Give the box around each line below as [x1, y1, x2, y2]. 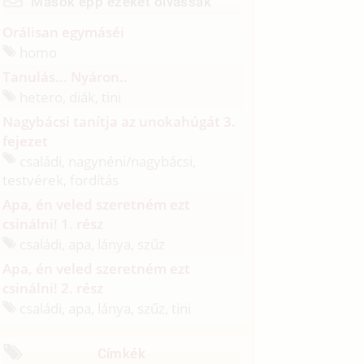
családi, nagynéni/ [16, 151, 132, 171]
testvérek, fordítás [2, 171, 119, 190]
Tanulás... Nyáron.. [2, 67, 128, 86]
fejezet [2, 131, 49, 150]
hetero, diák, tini [16, 87, 122, 106]
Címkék [97, 344, 146, 362]
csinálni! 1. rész [2, 214, 104, 234]
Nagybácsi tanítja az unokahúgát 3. [2, 111, 236, 131]
